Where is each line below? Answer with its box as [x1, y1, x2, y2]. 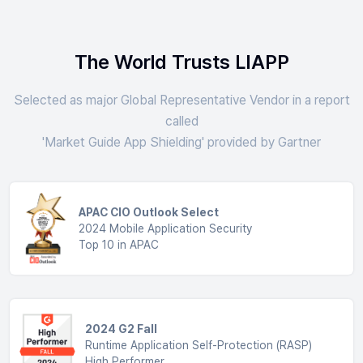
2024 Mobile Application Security [78, 222, 252, 236]
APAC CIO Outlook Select [78, 206, 219, 220]
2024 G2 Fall [85, 322, 158, 336]
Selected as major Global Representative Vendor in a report [13, 92, 350, 109]
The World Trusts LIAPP [74, 50, 289, 75]
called [164, 113, 199, 130]
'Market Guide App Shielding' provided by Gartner [42, 135, 321, 151]
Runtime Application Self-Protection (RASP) [85, 339, 313, 352]
